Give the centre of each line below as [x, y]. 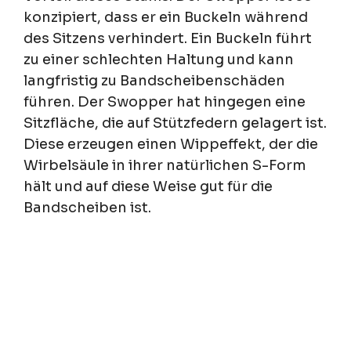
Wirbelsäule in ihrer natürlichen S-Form [165, 166]
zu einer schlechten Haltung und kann [159, 60]
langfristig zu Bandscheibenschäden [154, 81]
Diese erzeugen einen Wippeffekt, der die [171, 145]
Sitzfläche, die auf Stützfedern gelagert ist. [175, 123]
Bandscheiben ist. [87, 208]
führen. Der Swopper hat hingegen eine [165, 102]
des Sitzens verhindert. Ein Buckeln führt [168, 39]
